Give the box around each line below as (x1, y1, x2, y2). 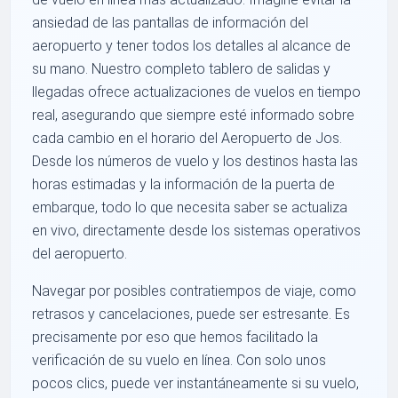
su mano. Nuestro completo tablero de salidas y (32, 60, 331, 78)
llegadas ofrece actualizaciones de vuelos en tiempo (32, 84, 362, 101)
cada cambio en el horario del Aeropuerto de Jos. (32, 130, 343, 147)
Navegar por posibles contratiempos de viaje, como (32, 283, 357, 300)
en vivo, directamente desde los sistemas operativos (32, 222, 362, 240)
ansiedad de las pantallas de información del (32, 14, 309, 32)
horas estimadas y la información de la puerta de (32, 176, 336, 194)
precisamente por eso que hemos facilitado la (32, 329, 319, 346)
